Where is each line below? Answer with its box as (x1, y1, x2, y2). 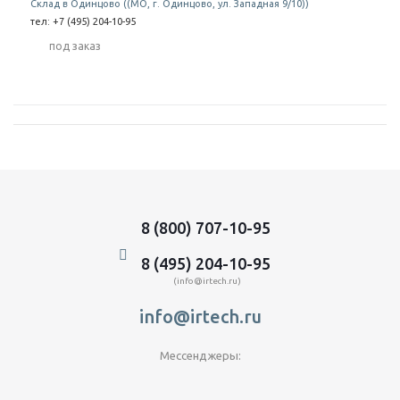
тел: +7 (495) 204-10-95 (30, 16, 136, 27)
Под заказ (55, 40, 101, 52)
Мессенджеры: (159, 349, 241, 362)
